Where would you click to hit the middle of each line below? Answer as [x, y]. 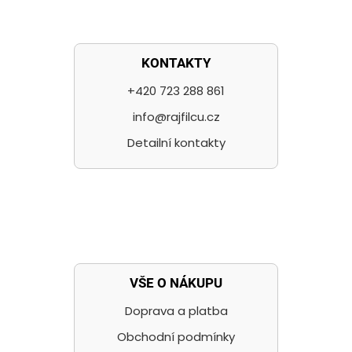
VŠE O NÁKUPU [176, 283]
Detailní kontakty [176, 143]
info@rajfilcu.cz [176, 117]
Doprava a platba [176, 311]
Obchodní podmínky [176, 337]
